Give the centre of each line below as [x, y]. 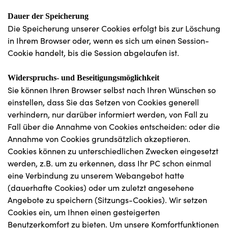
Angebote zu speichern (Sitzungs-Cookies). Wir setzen [107, 200]
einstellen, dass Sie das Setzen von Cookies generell [103, 102]
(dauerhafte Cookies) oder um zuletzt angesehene [101, 188]
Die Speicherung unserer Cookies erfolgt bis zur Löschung [114, 28]
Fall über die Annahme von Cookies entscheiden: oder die [114, 126]
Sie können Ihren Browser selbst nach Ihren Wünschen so [112, 90]
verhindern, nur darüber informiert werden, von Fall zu [108, 114]
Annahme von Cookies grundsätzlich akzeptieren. [99, 139]
